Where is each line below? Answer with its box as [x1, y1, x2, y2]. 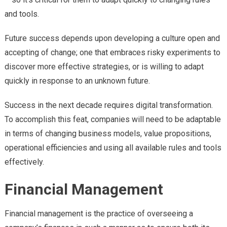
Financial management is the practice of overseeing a [4, 209, 193, 219]
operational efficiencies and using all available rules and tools [4, 143, 221, 153]
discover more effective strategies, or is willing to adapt [4, 62, 204, 72]
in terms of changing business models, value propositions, [4, 129, 211, 139]
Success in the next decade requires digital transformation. [4, 100, 213, 110]
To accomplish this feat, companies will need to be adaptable [4, 115, 221, 125]
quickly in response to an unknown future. [4, 76, 150, 86]
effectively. [4, 157, 44, 167]
